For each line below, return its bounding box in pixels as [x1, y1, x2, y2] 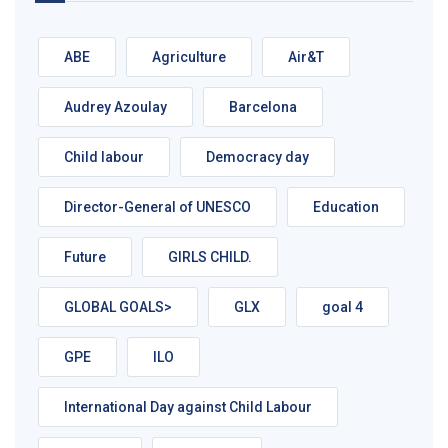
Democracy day [206, 149, 309, 166]
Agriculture [152, 49, 226, 66]
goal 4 [322, 299, 363, 316]
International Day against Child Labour [64, 399, 312, 416]
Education [313, 199, 379, 216]
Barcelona [229, 99, 297, 116]
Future [64, 249, 106, 266]
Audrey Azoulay [64, 99, 167, 116]
